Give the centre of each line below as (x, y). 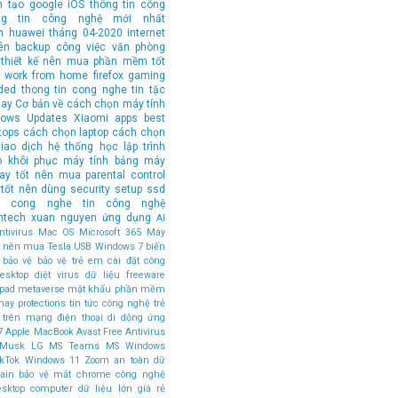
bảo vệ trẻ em (70, 260)
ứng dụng (127, 217)
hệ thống (71, 146)
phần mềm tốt (129, 61)
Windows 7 (119, 246)
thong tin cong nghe (74, 89)
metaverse (41, 289)
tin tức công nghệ (110, 303)
